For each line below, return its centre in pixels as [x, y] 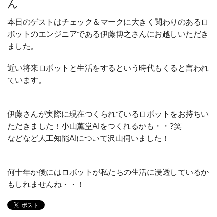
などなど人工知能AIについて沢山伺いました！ [88, 138]
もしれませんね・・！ [46, 184]
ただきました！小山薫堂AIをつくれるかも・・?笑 [94, 126]
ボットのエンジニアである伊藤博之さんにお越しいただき [108, 34]
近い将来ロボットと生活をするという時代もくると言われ [108, 68]
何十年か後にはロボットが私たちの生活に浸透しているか [108, 172]
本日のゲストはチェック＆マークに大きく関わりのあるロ [108, 22]
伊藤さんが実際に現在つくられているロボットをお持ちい [108, 114]
